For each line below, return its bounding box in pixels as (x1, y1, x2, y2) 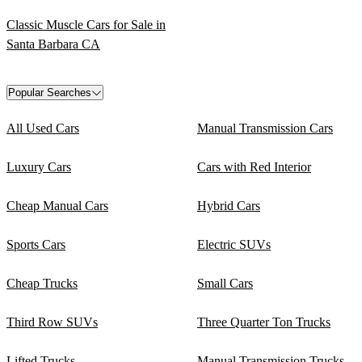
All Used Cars (6, 121, 79, 136)
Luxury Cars (6, 160, 71, 175)
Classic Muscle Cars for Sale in (6, 18, 166, 32)
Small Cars (197, 276, 253, 291)
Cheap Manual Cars (6, 199, 108, 213)
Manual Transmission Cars (197, 121, 333, 136)
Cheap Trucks (6, 276, 78, 291)
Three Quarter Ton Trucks (197, 315, 330, 330)
